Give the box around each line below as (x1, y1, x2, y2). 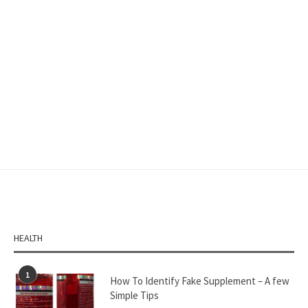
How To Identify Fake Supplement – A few (110, 274, 289, 287)
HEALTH (14, 232, 43, 244)
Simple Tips (110, 289, 159, 302)
